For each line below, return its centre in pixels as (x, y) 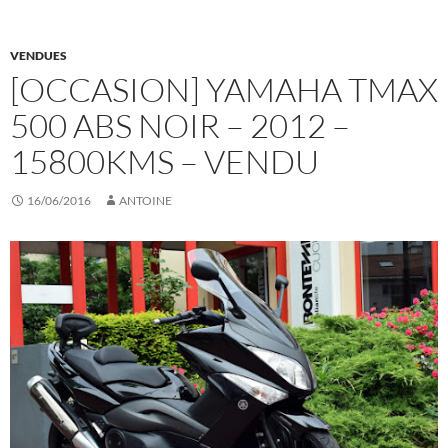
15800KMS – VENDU (164, 162)
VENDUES (38, 56)
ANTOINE (145, 201)
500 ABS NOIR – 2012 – (180, 126)
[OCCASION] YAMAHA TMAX (224, 90)
